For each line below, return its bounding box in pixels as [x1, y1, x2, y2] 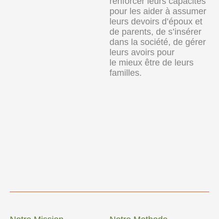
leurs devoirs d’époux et [109, 16, 202, 26]
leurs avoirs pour [109, 47, 175, 57]
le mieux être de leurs [109, 57, 194, 67]
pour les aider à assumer [109, 6, 206, 16]
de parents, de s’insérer [109, 26, 201, 37]
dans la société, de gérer [109, 37, 206, 47]
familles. [109, 67, 142, 78]
